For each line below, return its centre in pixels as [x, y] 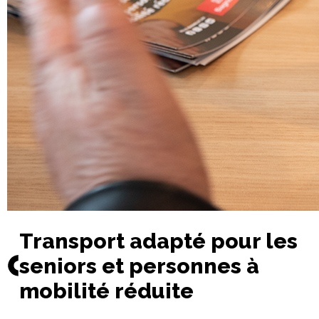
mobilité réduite [107, 291]
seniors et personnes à [140, 266]
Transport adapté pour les [159, 241]
